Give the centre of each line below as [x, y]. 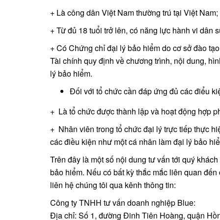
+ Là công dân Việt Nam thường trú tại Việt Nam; [134, 12]
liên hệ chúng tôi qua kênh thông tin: [113, 185]
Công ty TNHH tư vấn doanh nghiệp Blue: [123, 202]
